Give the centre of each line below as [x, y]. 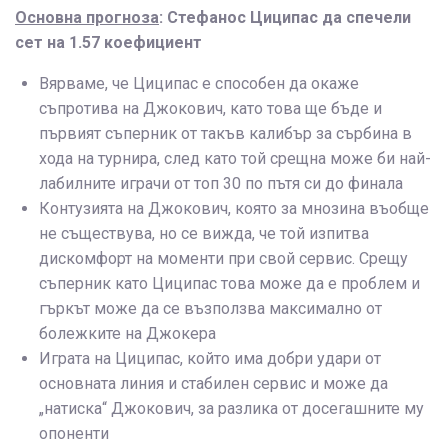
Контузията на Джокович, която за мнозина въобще [234, 209]
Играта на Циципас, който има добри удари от [210, 359]
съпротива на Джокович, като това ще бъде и [210, 109]
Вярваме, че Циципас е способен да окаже [199, 84]
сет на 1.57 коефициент [108, 43]
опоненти [74, 434]
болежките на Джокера [127, 334]
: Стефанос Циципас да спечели [285, 18]
